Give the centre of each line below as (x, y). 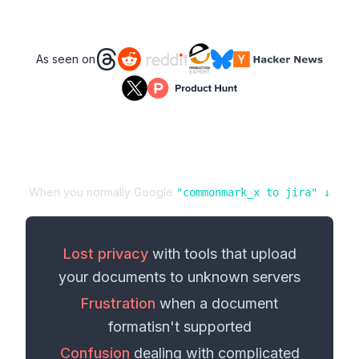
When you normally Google (103, 192)
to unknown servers (233, 277)
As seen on (65, 59)
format (129, 327)
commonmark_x (221, 192)
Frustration (118, 303)
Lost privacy (105, 254)
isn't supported (201, 327)
